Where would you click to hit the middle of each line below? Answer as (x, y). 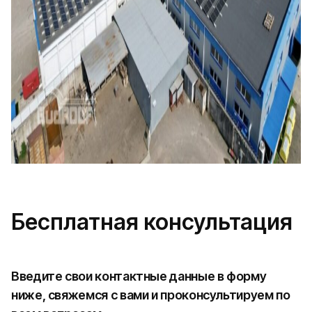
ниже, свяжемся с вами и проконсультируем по (151, 295)
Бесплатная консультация (152, 222)
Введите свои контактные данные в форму (139, 276)
